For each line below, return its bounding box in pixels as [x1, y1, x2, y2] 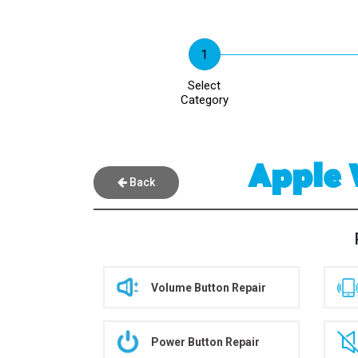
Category [180, 93, 229, 107]
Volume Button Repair [151, 280, 266, 294]
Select [188, 78, 221, 93]
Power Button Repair [151, 335, 260, 348]
